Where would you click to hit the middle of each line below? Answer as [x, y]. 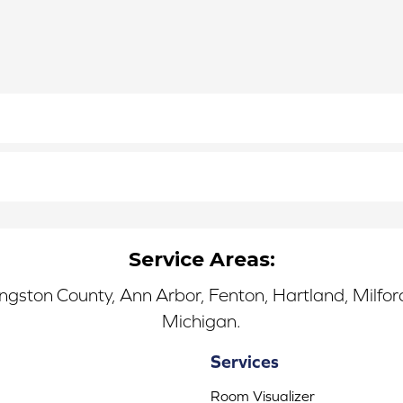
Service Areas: [201, 259]
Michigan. [201, 321]
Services [245, 361]
